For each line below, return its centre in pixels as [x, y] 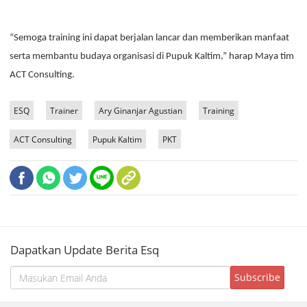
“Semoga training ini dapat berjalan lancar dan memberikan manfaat [149, 38]
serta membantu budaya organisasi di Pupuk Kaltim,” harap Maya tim [152, 57]
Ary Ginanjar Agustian [140, 111]
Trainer [64, 111]
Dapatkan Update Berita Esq [85, 250]
